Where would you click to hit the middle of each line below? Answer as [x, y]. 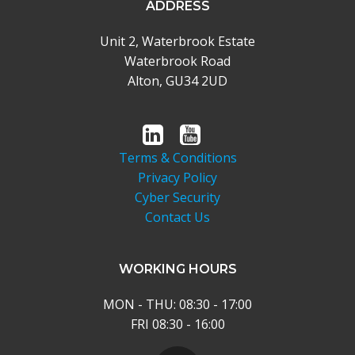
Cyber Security [177, 197]
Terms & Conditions [177, 158]
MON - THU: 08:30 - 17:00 [177, 304]
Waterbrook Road [177, 61]
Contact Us [177, 217]
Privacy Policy [177, 177]
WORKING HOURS [177, 269]
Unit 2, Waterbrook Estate [177, 41]
